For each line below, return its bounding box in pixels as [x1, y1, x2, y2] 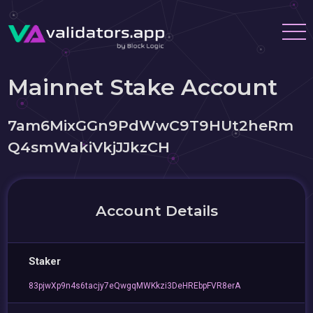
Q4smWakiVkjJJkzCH [8, 138, 170, 156]
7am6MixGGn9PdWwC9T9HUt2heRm [8, 117, 294, 134]
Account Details [95, 202, 218, 219]
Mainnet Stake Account [8, 73, 278, 101]
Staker [29, 255, 61, 268]
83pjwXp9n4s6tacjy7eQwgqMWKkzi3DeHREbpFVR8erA [29, 281, 241, 291]
